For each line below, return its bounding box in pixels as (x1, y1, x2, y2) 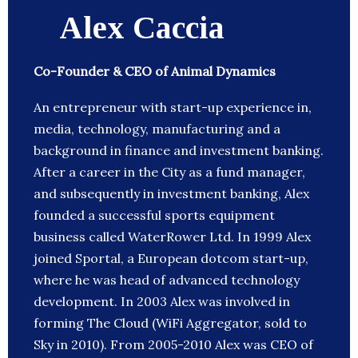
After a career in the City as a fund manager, (34, 164, 305, 181)
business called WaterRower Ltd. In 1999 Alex (34, 229, 311, 245)
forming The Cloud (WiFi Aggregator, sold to (34, 315, 307, 332)
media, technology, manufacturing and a (34, 121, 280, 137)
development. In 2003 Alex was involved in (34, 293, 290, 310)
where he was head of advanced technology (34, 272, 300, 288)
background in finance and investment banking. (34, 142, 324, 159)
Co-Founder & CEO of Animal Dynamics (34, 63, 276, 80)
